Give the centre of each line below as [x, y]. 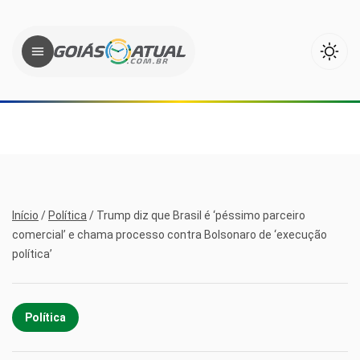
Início [25, 215]
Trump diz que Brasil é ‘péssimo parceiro [201, 215]
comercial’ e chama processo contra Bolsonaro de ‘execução [170, 235]
